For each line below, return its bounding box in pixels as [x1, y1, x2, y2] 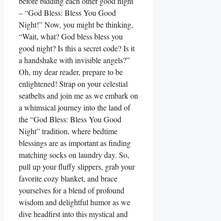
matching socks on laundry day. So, [19, 149, 129, 160]
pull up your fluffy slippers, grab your [19, 161, 135, 172]
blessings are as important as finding [19, 137, 131, 148]
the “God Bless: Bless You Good [19, 113, 121, 124]
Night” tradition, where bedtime [19, 125, 117, 136]
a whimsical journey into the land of [19, 102, 130, 112]
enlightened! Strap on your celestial [19, 78, 128, 89]
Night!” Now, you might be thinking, [19, 19, 133, 30]
